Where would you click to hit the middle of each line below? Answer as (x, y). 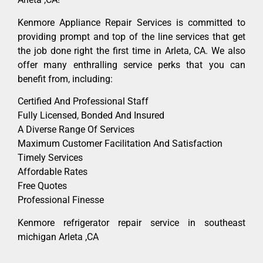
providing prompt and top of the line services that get (131, 36)
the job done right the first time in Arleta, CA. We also (131, 50)
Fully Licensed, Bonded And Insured (91, 116)
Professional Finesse (61, 200)
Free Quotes (42, 186)
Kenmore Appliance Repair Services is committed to (131, 22)
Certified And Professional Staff (83, 102)
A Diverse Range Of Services (76, 130)
